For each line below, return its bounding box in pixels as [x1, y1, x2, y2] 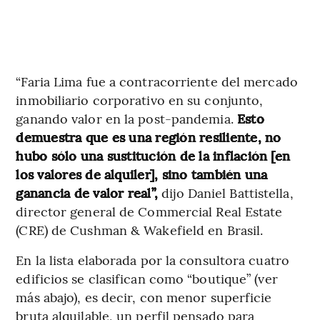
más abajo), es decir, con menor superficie [16, 287, 272, 306]
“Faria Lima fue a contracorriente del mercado [16, 71, 298, 90]
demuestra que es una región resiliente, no [16, 127, 281, 146]
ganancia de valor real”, [16, 183, 159, 201]
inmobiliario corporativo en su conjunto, [16, 90, 264, 109]
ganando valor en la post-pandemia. [16, 109, 237, 127]
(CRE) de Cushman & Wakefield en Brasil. [16, 220, 264, 239]
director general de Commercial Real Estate [16, 201, 283, 220]
